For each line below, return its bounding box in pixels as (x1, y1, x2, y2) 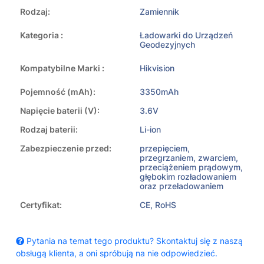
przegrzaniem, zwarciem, (140, 153, 238, 163)
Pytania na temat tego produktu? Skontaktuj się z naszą (24, 236, 243, 246)
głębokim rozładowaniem (140, 171, 236, 182)
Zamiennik (140, 6, 179, 17)
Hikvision (140, 63, 174, 74)
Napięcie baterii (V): (20, 105, 100, 116)
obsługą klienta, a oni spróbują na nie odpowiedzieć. (16, 248, 217, 259)
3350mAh (140, 87, 179, 97)
